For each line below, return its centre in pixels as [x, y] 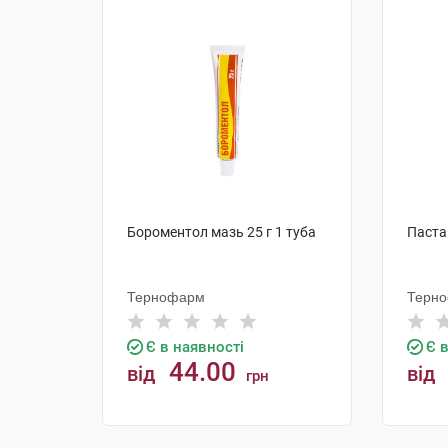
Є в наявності [195, 347]
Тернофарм [166, 297]
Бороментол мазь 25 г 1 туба [221, 232]
